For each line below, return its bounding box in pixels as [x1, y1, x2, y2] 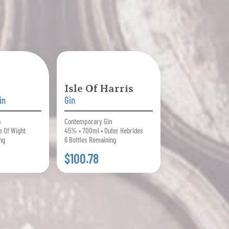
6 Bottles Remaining [64, 134, 116, 144]
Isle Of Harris [64, 82, 133, 95]
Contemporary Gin [64, 116, 112, 126]
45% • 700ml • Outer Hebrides [64, 125, 143, 135]
